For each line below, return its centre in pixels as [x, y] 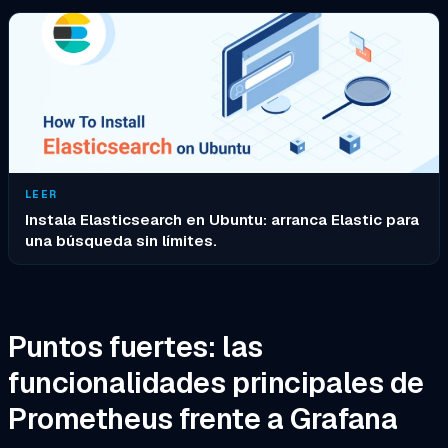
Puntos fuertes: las [135, 346]
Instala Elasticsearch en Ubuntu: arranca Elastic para [222, 220]
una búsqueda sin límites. [121, 241]
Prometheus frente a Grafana [203, 418]
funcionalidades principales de [216, 382]
